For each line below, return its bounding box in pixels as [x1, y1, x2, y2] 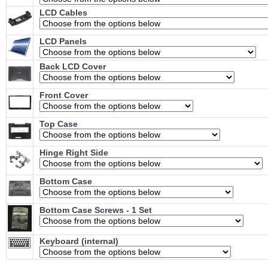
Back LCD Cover [39, 62, 106, 72]
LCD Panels [39, 36, 87, 47]
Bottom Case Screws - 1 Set [39, 205, 152, 215]
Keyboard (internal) [39, 236, 118, 246]
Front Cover [39, 90, 88, 100]
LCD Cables [39, 8, 87, 18]
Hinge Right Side [39, 148, 108, 158]
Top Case [39, 119, 78, 129]
